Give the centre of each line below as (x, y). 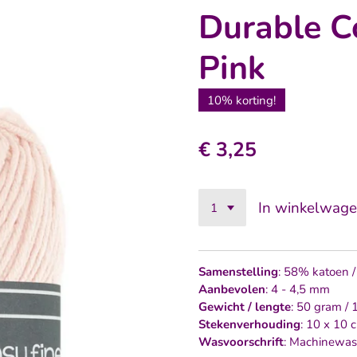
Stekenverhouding (249, 325)
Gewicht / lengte (245, 307)
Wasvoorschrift (241, 342)
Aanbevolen (232, 290)
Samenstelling (238, 272)
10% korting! (242, 100)
